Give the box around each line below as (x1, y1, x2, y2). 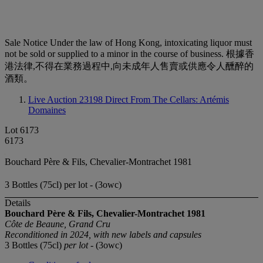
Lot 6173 (5, 125, 39, 135)
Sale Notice (5, 38, 48, 48)
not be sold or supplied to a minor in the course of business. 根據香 (5, 49, 254, 59)
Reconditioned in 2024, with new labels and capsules (5, 230, 201, 240)
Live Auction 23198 (28, 95, 105, 104)
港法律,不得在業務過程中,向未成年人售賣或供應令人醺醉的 (5, 61, 254, 71)
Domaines (28, 105, 66, 115)
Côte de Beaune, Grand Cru (5, 219, 110, 230)
